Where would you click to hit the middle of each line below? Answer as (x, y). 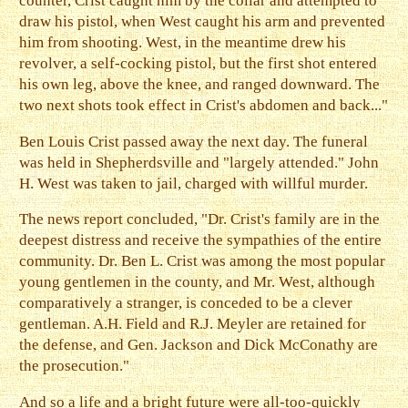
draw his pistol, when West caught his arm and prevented (203, 21)
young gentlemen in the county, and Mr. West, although (198, 282)
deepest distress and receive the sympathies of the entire (201, 240)
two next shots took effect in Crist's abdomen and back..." (204, 105)
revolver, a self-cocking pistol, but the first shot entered (199, 63)
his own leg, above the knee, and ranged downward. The (200, 84)
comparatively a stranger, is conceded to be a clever (186, 303)
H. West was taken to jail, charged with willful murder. (194, 183)
